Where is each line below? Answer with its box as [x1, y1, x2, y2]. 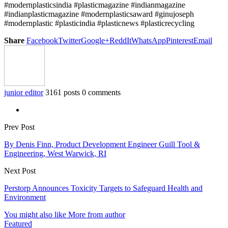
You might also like [4, 210, 66, 219]
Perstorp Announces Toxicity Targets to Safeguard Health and [4, 184, 203, 193]
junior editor [4, 88, 43, 97]
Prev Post [4, 123, 35, 132]
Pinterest [166, 36, 193, 45]
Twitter [58, 36, 81, 45]
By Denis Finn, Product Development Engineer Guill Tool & [4, 140, 200, 149]
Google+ [81, 36, 109, 45]
